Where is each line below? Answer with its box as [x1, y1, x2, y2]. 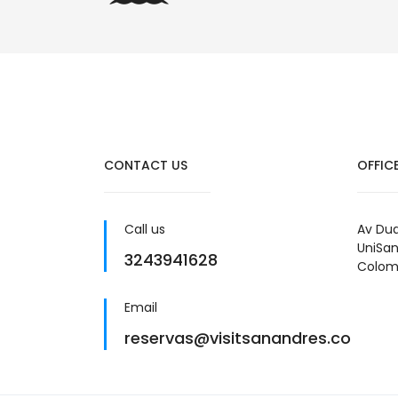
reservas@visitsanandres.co [124, 327, 351, 349]
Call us [124, 220, 165, 238]
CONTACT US [104, 156, 187, 174]
